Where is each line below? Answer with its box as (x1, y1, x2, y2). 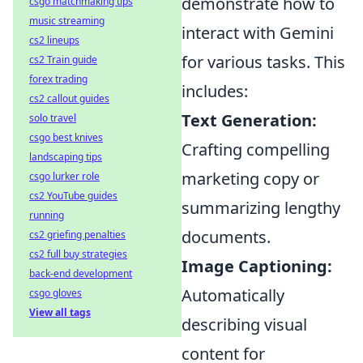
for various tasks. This (181, 50, 345, 73)
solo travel (29, 111, 76, 125)
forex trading (29, 72, 88, 86)
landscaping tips (29, 150, 102, 164)
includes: (181, 79, 248, 102)
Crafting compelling (181, 138, 330, 160)
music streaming (29, 14, 105, 28)
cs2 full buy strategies (29, 247, 127, 261)
